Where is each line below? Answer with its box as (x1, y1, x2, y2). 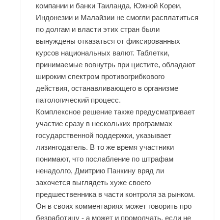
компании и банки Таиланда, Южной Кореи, (36, 1, 182, 10)
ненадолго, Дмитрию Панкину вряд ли (36, 166, 165, 175)
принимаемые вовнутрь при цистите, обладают (36, 60, 196, 69)
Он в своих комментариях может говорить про (36, 202, 192, 211)
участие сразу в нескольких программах (36, 119, 173, 128)
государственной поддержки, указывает (36, 131, 172, 140)
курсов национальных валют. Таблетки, (36, 49, 170, 57)
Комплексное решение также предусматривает (36, 108, 195, 116)
